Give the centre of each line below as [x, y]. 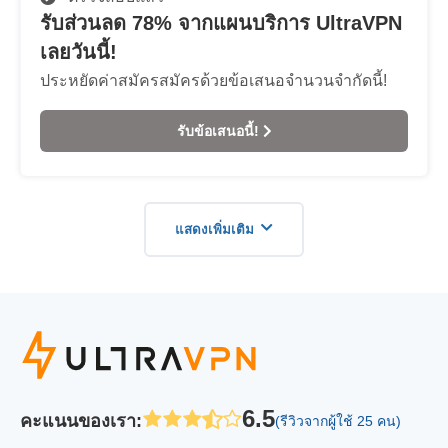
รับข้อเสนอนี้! [219, 131]
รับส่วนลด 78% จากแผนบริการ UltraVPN [221, 23]
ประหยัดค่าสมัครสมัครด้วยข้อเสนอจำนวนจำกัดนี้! [213, 80]
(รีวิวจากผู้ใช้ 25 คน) [338, 420]
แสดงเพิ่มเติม [214, 229]
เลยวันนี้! [78, 52]
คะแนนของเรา [78, 420]
